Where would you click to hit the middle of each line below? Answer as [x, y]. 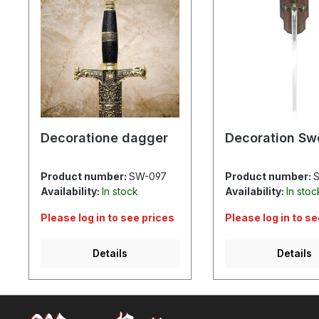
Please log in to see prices [108, 217]
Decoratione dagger [104, 137]
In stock [120, 191]
